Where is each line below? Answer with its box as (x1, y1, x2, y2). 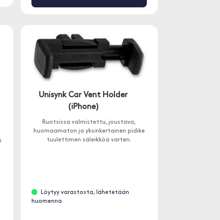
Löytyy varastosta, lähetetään (40, 190, 129, 196)
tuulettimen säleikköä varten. (47, 137, 132, 143)
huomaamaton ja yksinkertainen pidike (33, 128, 145, 135)
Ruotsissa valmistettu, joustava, (42, 119, 136, 126)
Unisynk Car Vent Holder (39, 91, 128, 100)
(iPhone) (67, 103, 99, 111)
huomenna (31, 198, 62, 205)
